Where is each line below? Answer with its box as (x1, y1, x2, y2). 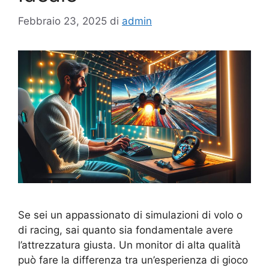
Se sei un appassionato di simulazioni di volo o (18, 209, 243, 222)
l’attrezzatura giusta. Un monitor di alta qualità (18, 239, 241, 252)
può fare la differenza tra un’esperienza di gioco (18, 254, 248, 267)
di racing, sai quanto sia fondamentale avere (18, 224, 233, 237)
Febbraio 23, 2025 (18, 14, 107, 27)
